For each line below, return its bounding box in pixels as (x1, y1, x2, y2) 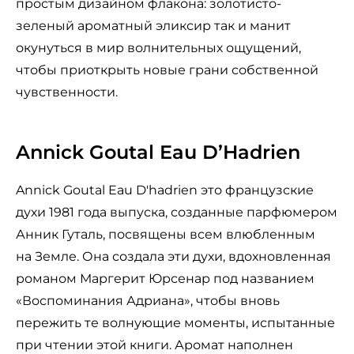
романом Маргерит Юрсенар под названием (16, 271, 314, 287)
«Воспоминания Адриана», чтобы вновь (16, 293, 280, 309)
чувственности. (16, 85, 118, 100)
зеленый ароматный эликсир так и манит (16, 18, 291, 34)
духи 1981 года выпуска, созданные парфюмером (16, 205, 337, 220)
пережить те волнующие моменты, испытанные (16, 315, 335, 331)
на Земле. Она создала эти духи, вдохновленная (16, 249, 331, 265)
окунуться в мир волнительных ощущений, (16, 40, 301, 56)
